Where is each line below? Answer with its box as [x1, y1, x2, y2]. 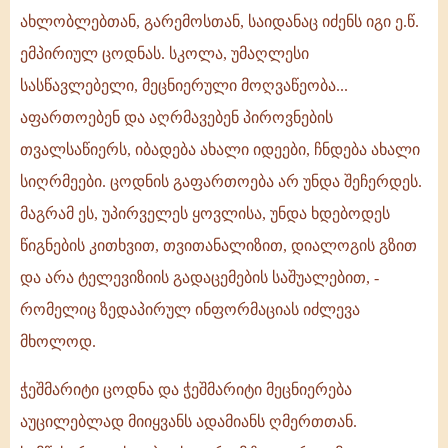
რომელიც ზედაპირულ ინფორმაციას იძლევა [20, 301, 360, 319]
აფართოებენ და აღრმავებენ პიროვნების [20, 109, 333, 127]
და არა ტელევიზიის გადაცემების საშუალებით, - [20, 269, 379, 287]
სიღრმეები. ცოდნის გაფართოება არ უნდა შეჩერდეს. [20, 173, 422, 191]
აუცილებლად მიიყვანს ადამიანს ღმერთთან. [20, 413, 357, 431]
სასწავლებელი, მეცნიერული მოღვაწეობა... [20, 77, 348, 95]
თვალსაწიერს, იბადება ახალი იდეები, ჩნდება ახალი [20, 141, 420, 159]
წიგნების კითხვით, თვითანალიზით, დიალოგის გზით [20, 237, 417, 255]
